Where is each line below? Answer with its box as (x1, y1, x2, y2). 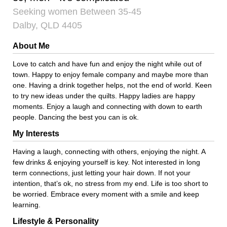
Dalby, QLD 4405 (13, 20, 82, 30)
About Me (13, 42, 50, 50)
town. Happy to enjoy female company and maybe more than (13, 70, 208, 79)
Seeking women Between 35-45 (13, 7, 141, 17)
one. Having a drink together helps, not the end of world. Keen (13, 81, 212, 89)
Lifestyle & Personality (13, 217, 99, 225)
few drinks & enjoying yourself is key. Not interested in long (13, 158, 200, 166)
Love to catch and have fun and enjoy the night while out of (13, 60, 202, 68)
